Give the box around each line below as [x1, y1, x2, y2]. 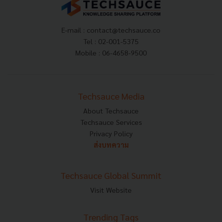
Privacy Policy [89, 128, 133, 138]
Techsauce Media [77, 90, 145, 102]
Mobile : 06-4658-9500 [75, 48, 147, 57]
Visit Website [90, 185, 132, 194]
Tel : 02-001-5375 [83, 36, 139, 46]
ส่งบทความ [93, 140, 129, 149]
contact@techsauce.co [87, 25, 161, 34]
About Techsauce [83, 106, 139, 115]
